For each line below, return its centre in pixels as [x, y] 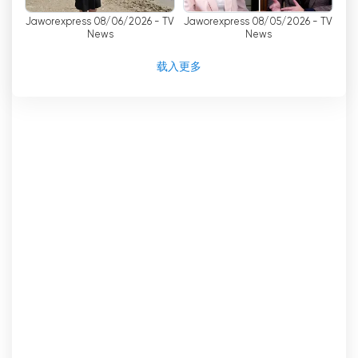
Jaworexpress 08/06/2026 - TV [100, 22]
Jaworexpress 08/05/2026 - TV [258, 22]
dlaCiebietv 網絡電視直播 [126, 10]
